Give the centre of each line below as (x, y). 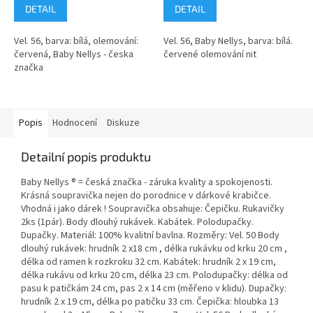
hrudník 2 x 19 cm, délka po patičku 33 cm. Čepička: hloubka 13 (150, 302)
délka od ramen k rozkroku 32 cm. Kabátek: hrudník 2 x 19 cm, (148, 262)
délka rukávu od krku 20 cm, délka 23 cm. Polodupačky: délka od (154, 276)
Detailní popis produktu (86, 157)
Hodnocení (75, 123)
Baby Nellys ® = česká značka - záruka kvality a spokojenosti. (147, 183)
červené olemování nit (210, 55)
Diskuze (123, 123)
